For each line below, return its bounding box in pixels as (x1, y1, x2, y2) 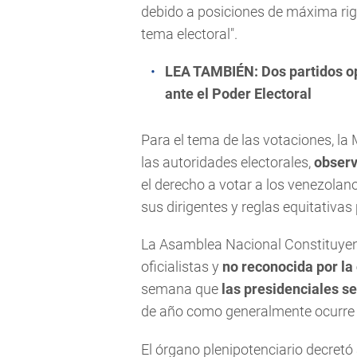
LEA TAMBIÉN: (165, 63, 261, 80)
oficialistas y (141, 258, 222, 276)
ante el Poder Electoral (165, 85, 312, 103)
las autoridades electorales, (141, 154, 311, 171)
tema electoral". (141, 25, 237, 42)
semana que (141, 280, 222, 298)
